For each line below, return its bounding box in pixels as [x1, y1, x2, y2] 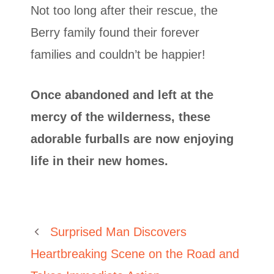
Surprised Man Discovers [50, 225, 187, 239]
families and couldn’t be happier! [31, 48, 206, 62]
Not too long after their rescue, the [31, 4, 218, 18]
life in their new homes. [31, 154, 168, 168]
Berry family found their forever [31, 26, 199, 40]
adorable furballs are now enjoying [31, 132, 234, 146]
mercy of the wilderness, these [31, 110, 210, 124]
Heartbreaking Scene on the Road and [31, 247, 239, 261]
